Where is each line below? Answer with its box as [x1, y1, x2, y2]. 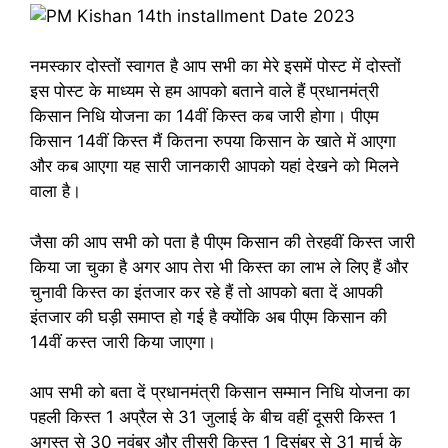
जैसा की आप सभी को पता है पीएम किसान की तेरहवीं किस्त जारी [30, 231, 415, 252]
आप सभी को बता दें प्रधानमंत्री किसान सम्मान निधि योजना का [30, 382, 410, 402]
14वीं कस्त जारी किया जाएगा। [30, 331, 216, 352]
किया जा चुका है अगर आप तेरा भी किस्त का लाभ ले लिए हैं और [30, 256, 408, 277]
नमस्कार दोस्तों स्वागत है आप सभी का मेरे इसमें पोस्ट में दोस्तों [30, 56, 401, 76]
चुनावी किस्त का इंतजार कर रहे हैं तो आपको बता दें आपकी [30, 281, 383, 302]
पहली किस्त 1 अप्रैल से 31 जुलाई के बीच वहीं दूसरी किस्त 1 [30, 407, 397, 427]
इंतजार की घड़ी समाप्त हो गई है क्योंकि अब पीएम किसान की [30, 306, 387, 327]
